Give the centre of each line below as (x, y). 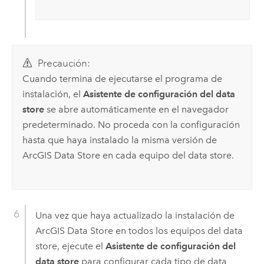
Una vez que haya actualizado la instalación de (135, 216)
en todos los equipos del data (178, 231)
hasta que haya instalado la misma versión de (120, 140)
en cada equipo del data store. (167, 156)
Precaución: (64, 64)
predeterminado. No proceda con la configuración (131, 125)
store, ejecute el (70, 246)
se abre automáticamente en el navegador (137, 110)
